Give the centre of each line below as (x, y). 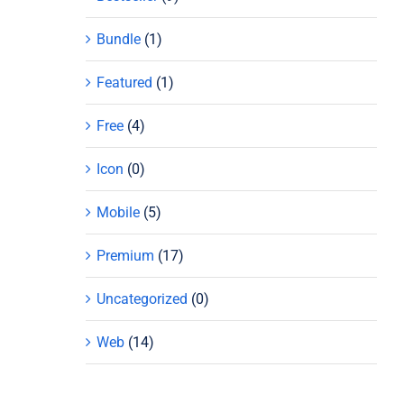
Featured (125, 82)
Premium (126, 255)
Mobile (119, 212)
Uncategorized (142, 298)
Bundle (119, 39)
